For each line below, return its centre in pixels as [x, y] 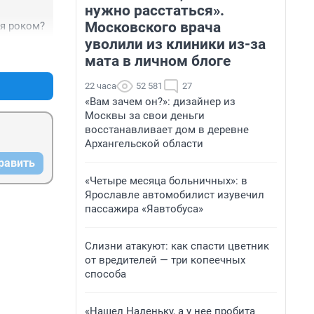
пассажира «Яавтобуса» [144, 209]
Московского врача [153, 27]
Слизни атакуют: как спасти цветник [177, 246]
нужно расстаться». [155, 11]
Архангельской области [144, 144]
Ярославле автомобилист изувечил [175, 195]
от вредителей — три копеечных [165, 260]
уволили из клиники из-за [175, 44]
